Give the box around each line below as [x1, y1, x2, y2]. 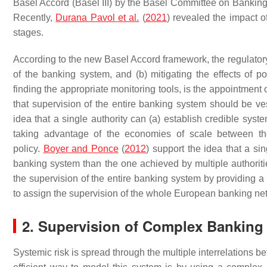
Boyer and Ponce [43, 144, 119, 154]
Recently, [13, 13, 56, 23]
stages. [13, 27, 44, 38]
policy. [13, 144, 44, 154]
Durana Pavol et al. [55, 13, 139, 23]
